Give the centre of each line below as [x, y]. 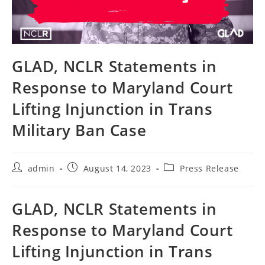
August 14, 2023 [117, 168]
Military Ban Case [79, 130]
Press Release [209, 168]
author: [27, 178]
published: [90, 178]
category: [183, 178]
